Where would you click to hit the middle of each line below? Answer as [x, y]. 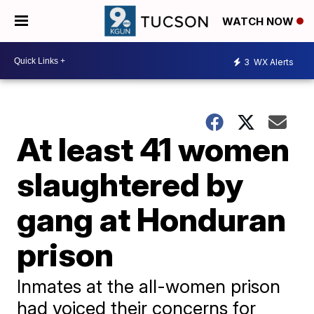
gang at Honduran [152, 219]
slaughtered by [130, 184]
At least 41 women [153, 149]
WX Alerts [273, 62]
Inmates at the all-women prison [149, 286]
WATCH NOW [259, 22]
